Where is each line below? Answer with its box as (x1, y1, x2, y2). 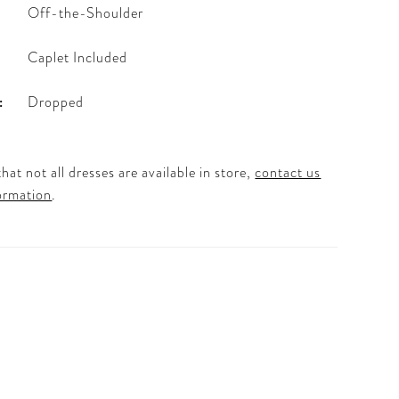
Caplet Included (28, 48, 128, 69)
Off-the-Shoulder (28, 4, 144, 24)
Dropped (28, 93, 85, 113)
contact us (255, 163, 322, 183)
